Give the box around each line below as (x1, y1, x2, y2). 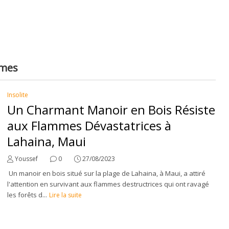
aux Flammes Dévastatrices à (7, 117, 172, 134)
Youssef (15, 154, 38, 163)
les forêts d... (7, 190, 48, 199)
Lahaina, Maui (7, 133, 86, 150)
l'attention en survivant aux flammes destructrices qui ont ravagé (7, 179, 210, 189)
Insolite (7, 90, 29, 99)
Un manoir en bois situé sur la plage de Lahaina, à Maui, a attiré (7, 169, 206, 178)
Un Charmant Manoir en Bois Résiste (7, 101, 216, 118)
